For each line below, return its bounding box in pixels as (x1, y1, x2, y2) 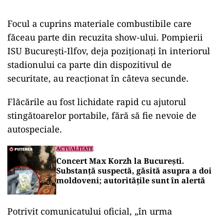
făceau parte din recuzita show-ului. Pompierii (7, 31, 203, 43)
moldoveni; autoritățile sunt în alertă (56, 175, 205, 186)
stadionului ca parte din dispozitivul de (7, 59, 172, 70)
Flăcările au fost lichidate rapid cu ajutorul (7, 96, 186, 108)
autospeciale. (7, 123, 62, 135)
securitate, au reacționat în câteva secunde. (7, 72, 189, 84)
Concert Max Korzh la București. (56, 155, 184, 166)
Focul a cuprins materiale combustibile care (7, 18, 192, 29)
